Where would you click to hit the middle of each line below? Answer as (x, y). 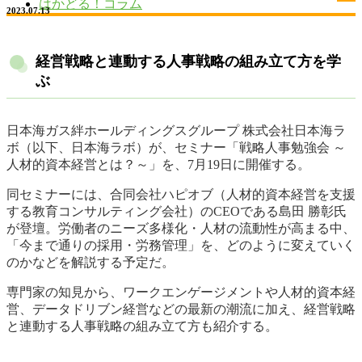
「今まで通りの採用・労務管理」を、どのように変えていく (181, 246)
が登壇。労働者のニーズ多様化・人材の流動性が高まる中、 (181, 229)
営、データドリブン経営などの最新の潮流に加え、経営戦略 (181, 309)
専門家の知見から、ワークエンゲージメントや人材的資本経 (181, 293)
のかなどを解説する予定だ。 (90, 263)
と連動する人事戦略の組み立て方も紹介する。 (142, 326)
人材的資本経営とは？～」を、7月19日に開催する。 (158, 165)
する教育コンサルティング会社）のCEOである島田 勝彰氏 (177, 212)
